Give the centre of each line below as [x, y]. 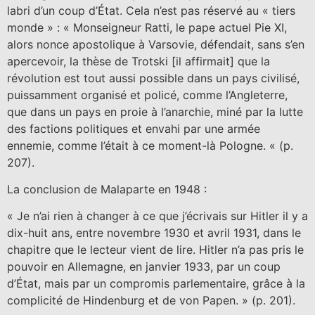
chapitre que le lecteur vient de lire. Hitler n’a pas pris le [155, 250]
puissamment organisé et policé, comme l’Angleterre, [147, 95]
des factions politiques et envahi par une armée [134, 128]
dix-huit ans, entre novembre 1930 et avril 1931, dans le [154, 233]
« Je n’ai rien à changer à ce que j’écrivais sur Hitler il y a [157, 216]
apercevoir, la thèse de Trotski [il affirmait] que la [139, 61]
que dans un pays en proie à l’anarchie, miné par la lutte [155, 111]
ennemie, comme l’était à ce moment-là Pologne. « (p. [150, 145]
